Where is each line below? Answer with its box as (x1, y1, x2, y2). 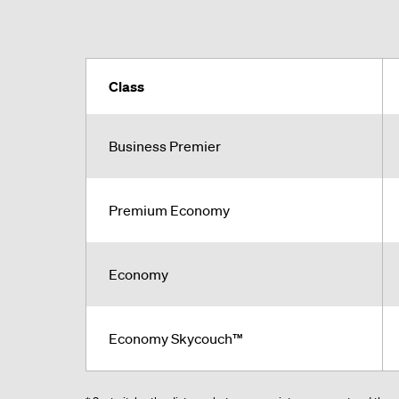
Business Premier (109, 136, 221, 155)
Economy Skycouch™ (109, 329, 243, 347)
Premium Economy (109, 200, 230, 219)
